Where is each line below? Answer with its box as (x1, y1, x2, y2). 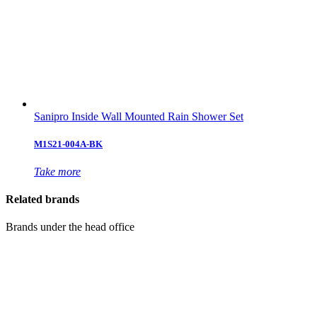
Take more (34, 165, 81, 178)
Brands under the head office (6, 221, 134, 234)
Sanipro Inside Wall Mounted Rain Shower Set (34, 110, 243, 122)
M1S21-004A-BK (34, 138, 103, 149)
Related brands (6, 193, 79, 206)
